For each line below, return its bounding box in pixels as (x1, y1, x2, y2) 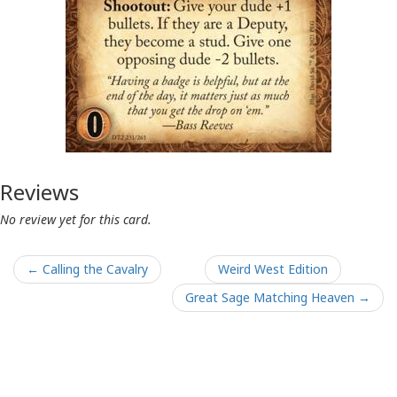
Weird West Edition (217, 260, 328, 277)
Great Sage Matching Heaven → (185, 288, 370, 306)
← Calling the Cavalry (27, 260, 148, 277)
